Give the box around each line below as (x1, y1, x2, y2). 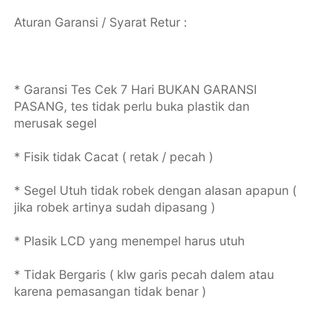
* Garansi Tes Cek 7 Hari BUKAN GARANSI (13, 81, 257, 97)
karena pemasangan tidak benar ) (13, 283, 206, 299)
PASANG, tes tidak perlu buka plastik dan (13, 98, 250, 114)
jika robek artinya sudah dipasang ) (13, 199, 215, 214)
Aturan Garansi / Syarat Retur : (13, 14, 187, 29)
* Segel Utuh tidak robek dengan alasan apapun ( (13, 182, 296, 198)
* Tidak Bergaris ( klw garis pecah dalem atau (13, 266, 274, 282)
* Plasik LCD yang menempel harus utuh (13, 233, 245, 248)
